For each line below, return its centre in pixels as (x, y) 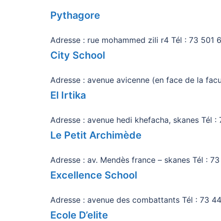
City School (78, 55)
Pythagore (75, 15)
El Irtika (68, 95)
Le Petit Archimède (96, 135)
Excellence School (94, 175)
